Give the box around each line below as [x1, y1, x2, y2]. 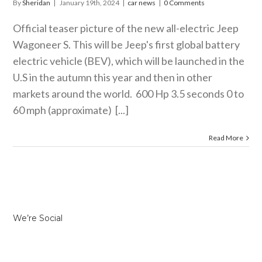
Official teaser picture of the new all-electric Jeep [13, 22, 239, 35]
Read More [208, 133, 243, 143]
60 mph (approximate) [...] [13, 104, 129, 117]
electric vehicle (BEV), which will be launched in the [13, 54, 245, 68]
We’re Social [13, 213, 63, 224]
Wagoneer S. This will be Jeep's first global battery [13, 38, 240, 51]
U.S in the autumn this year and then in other [13, 71, 213, 84]
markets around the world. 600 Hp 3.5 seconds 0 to [13, 87, 244, 101]
